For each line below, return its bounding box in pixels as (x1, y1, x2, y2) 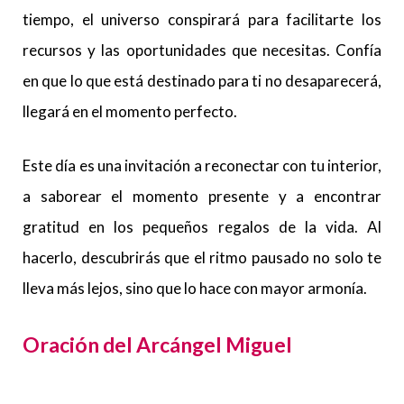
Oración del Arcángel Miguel (23, 331, 292, 357)
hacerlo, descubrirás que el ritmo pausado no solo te (23, 248, 381, 267)
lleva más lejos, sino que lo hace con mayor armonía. (23, 279, 367, 298)
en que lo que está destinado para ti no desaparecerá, (23, 71, 381, 90)
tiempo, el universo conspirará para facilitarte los (23, 10, 381, 29)
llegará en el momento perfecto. (23, 102, 237, 121)
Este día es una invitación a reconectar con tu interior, (23, 156, 381, 175)
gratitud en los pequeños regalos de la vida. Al (23, 217, 381, 236)
